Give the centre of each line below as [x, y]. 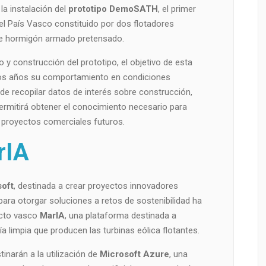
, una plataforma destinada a [120, 216]
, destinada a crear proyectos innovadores [96, 186]
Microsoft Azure [134, 254]
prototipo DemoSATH [113, 9]
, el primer [177, 9]
